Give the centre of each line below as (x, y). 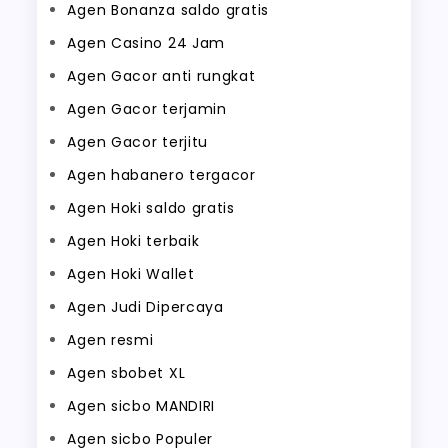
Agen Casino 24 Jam (146, 43)
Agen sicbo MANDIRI (141, 406)
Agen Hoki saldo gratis (151, 208)
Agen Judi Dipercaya (145, 307)
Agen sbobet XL (126, 373)
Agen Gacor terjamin (147, 109)
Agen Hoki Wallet (131, 274)
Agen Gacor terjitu (138, 142)
